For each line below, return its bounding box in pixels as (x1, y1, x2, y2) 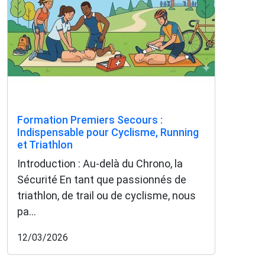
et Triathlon (17, 138, 73, 151)
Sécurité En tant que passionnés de (17, 173, 186, 186)
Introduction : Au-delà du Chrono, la (17, 157, 183, 170)
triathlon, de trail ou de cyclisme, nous (17, 189, 196, 202)
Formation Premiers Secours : (17, 113, 163, 126)
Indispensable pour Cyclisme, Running (17, 125, 199, 138)
